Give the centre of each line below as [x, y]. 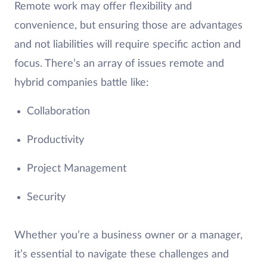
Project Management [76, 169]
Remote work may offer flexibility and [103, 7]
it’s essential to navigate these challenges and [122, 254]
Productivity [55, 140]
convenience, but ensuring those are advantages [128, 26]
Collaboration [58, 111]
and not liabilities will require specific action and [128, 45]
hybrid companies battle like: [83, 83]
